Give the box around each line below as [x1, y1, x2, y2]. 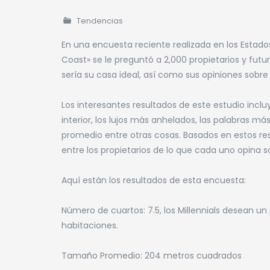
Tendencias [77, 15, 124, 27]
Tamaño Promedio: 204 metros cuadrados [61, 250, 242, 262]
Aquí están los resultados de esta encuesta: [61, 174, 246, 186]
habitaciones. [61, 219, 118, 231]
